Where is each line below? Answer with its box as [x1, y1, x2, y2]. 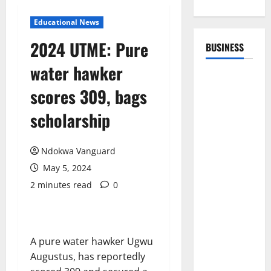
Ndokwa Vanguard [41, 145, 116, 157]
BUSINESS [205, 40, 244, 54]
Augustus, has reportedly [30, 250, 145, 263]
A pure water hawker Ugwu [30, 235, 153, 248]
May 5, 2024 [41, 162, 91, 174]
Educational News [34, 17, 100, 27]
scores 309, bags [30, 84, 147, 109]
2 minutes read [30, 179, 92, 191]
